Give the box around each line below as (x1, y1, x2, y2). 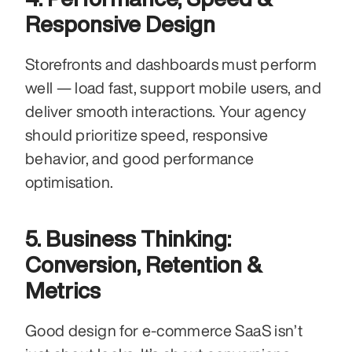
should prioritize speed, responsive (25, 126, 269, 143)
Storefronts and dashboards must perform (25, 55, 317, 72)
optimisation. (25, 173, 114, 190)
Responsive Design (25, 12, 215, 35)
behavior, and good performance (25, 149, 255, 167)
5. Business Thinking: (25, 226, 231, 250)
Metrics (25, 278, 101, 302)
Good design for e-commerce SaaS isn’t (25, 321, 302, 339)
